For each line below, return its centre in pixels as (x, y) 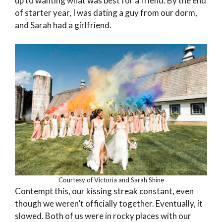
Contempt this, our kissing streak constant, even (104, 191)
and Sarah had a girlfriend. (63, 25)
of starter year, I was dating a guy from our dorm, (106, 13)
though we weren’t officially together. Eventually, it (109, 204)
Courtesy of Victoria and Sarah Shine (111, 180)
